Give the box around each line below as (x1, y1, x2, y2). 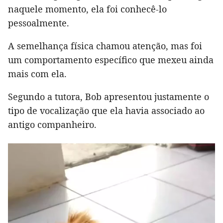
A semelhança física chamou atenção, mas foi (8, 39, 202, 52)
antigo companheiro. (8, 118, 97, 130)
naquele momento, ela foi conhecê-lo (8, 2, 167, 15)
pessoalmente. (8, 16, 69, 29)
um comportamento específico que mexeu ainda (8, 53, 214, 66)
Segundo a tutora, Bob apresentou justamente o (8, 90, 209, 103)
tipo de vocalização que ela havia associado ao (8, 104, 205, 116)
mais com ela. (8, 67, 67, 80)
